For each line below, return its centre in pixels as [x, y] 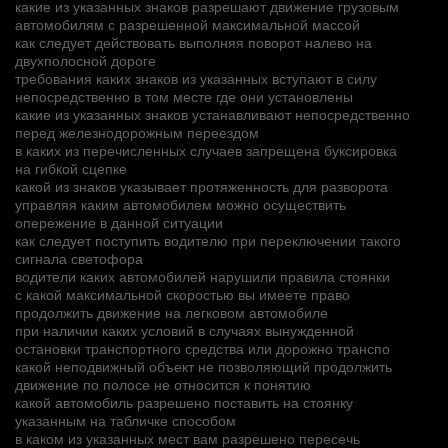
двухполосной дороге [85, 59]
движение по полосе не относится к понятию [163, 383]
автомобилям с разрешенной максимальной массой [187, 23]
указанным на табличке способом [125, 419]
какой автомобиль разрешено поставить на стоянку [184, 401]
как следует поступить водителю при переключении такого [208, 239]
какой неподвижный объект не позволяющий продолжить [203, 365]
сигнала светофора [79, 257]
